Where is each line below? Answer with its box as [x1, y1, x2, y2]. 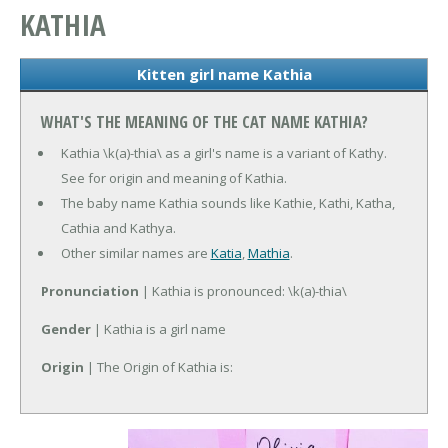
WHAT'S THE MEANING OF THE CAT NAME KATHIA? [41, 111, 368, 134]
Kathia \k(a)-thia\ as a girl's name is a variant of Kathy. [60, 144, 387, 163]
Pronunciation [41, 282, 139, 301]
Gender [41, 320, 91, 339]
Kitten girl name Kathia [136, 64, 312, 85]
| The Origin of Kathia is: [84, 358, 233, 377]
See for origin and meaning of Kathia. [60, 169, 287, 188]
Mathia [247, 244, 290, 263]
